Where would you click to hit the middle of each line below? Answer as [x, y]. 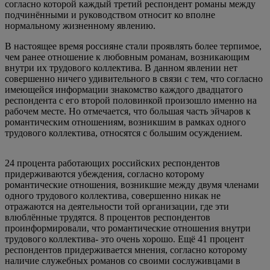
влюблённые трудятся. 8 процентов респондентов [108, 217]
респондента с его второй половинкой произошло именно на [131, 100]
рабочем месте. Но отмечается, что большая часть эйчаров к [128, 111]
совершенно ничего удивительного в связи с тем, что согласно [134, 78]
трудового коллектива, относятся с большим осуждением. [124, 133]
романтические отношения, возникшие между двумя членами [132, 184]
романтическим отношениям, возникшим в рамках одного [125, 122]
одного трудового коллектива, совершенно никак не [113, 195]
